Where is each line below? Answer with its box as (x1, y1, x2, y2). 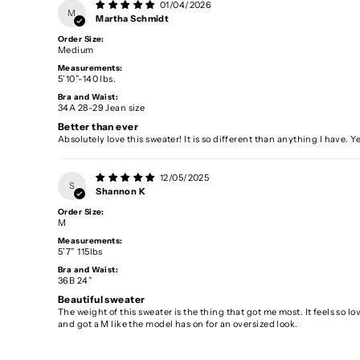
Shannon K (96, 186, 146, 198)
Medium (58, 44, 94, 56)
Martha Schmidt (96, 12, 170, 24)
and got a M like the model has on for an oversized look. (58, 318, 298, 330)
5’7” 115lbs (58, 246, 103, 258)
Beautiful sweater (58, 293, 145, 306)
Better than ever (58, 121, 139, 133)
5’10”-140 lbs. (58, 73, 117, 85)
